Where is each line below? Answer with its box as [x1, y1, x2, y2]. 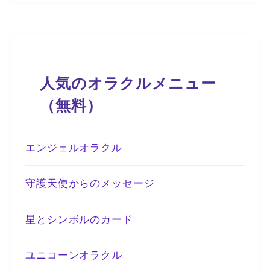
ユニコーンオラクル [25, 247, 123, 262]
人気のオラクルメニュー [39, 72, 216, 93]
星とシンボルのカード [25, 211, 133, 226]
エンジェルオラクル [25, 139, 123, 154]
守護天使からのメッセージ [25, 175, 155, 190]
